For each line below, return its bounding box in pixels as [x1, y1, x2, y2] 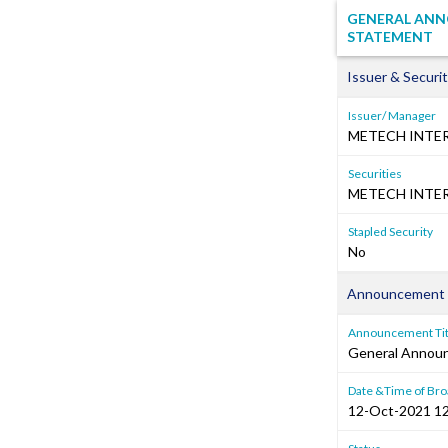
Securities [348, 166, 402, 181]
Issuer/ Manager [348, 108, 436, 123]
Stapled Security [348, 224, 433, 239]
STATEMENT [347, 28, 433, 45]
